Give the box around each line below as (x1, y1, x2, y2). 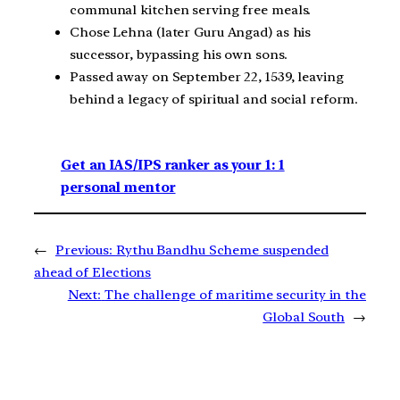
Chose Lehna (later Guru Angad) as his (70, 23, 312, 40)
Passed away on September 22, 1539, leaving (70, 68, 344, 85)
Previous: (54, 241, 113, 258)
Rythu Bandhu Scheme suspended (115, 241, 329, 258)
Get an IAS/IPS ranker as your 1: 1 (61, 157, 285, 174)
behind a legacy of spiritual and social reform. (70, 90, 359, 107)
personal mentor (61, 179, 176, 196)
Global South (262, 308, 346, 325)
